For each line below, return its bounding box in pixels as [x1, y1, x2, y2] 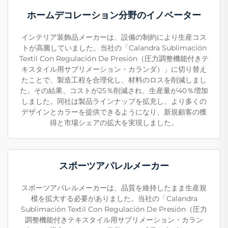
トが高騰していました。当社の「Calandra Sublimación [21, 43, 207, 53]
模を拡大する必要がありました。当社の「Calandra [31, 194, 197, 204]
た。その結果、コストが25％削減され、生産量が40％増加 [20, 86, 208, 96]
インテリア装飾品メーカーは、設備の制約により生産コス [21, 33, 207, 42]
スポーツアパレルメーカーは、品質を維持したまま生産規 [21, 183, 207, 193]
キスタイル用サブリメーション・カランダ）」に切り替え [21, 65, 207, 74]
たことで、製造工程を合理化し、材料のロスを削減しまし [21, 75, 207, 85]
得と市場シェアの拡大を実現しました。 [50, 118, 178, 128]
